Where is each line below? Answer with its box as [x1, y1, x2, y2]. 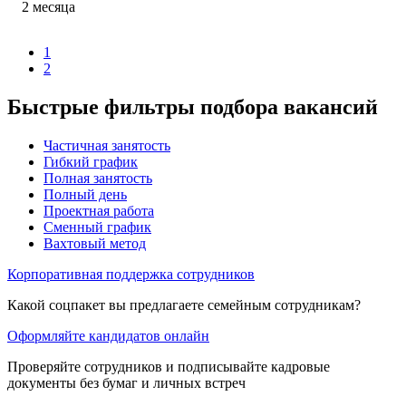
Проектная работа [43, 202, 154, 218]
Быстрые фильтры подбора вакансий [7, 94, 378, 119]
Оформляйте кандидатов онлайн [7, 327, 209, 343]
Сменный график [43, 218, 151, 235]
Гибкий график [43, 153, 138, 169]
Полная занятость [43, 169, 152, 186]
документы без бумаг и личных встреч [7, 374, 246, 391]
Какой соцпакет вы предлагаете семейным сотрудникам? [7, 296, 361, 313]
